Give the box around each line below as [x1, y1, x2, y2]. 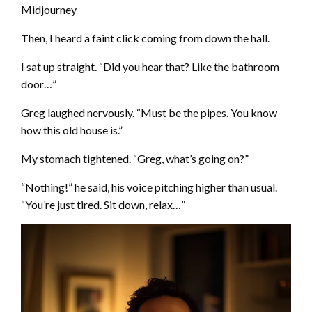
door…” [21, 77, 56, 91]
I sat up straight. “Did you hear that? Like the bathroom [21, 59, 279, 73]
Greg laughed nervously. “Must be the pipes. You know [21, 105, 277, 119]
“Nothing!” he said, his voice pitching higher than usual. [21, 180, 277, 194]
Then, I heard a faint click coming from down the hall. [21, 31, 270, 45]
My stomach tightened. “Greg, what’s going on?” [21, 151, 249, 165]
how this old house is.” [21, 123, 123, 136]
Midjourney [21, 2, 77, 16]
